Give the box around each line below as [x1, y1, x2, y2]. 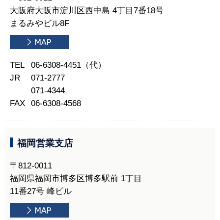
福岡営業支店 [17, 138, 73, 149]
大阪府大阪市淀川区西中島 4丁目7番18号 [10, 6, 164, 16]
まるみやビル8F [10, 19, 69, 28]
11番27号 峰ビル [10, 187, 72, 196]
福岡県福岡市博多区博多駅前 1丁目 [10, 174, 142, 184]
